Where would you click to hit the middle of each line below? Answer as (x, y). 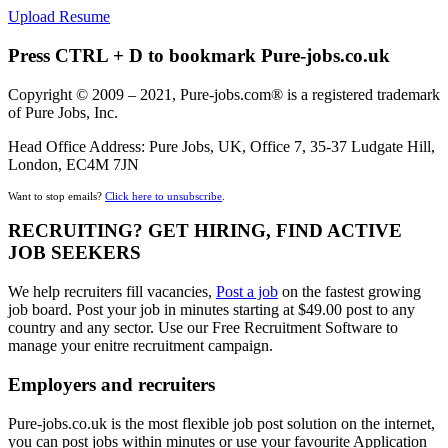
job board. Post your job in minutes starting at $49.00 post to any (211, 310)
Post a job (247, 292)
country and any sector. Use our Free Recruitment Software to (203, 328)
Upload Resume (59, 17)
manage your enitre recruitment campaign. (140, 346)
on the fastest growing (349, 292)
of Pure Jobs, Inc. (63, 112)
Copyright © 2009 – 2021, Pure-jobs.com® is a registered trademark (224, 94)
